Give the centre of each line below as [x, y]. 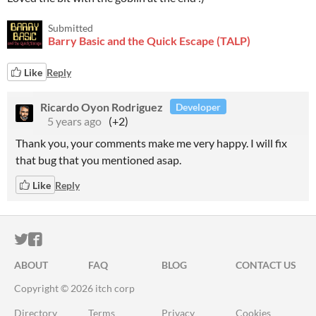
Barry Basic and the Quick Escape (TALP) [149, 41]
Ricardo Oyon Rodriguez [102, 107]
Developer [198, 107]
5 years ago [74, 121]
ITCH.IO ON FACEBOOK [119, 239]
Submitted [71, 28]
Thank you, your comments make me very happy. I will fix [151, 143]
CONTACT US [266, 265]
